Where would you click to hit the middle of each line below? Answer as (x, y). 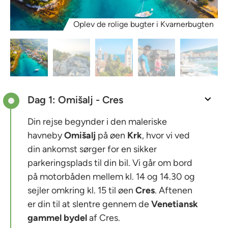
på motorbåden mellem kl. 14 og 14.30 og (111, 176)
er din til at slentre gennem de (89, 204)
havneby (46, 135)
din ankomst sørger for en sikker (92, 149)
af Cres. (104, 218)
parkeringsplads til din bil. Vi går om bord (110, 163)
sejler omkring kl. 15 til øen (81, 190)
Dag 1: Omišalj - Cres (75, 99)
